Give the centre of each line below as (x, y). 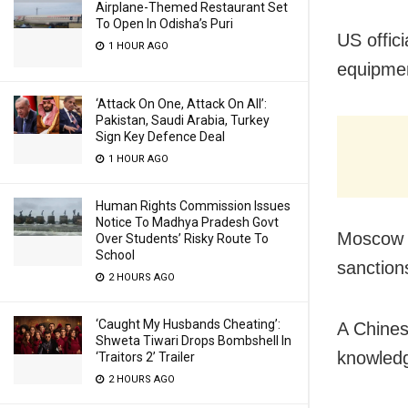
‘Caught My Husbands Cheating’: (188, 324)
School (115, 255)
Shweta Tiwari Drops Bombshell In (194, 341)
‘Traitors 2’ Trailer (145, 357)
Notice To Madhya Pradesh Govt (187, 222)
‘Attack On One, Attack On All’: (181, 104)
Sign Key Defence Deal (160, 137)
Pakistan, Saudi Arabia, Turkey (183, 120)
